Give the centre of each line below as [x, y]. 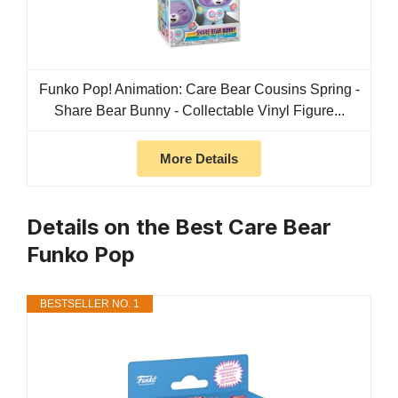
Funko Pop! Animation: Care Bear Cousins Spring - [199, 90]
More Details [199, 159]
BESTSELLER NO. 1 [90, 304]
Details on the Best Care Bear [179, 227]
